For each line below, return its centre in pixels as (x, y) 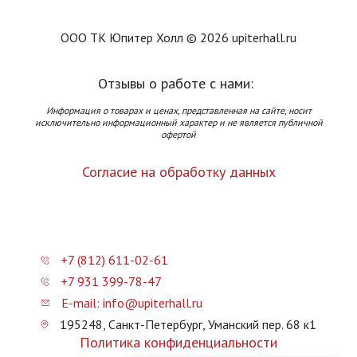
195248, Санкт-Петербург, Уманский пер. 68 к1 (186, 325)
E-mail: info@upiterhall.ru (130, 303)
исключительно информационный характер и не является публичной (178, 123)
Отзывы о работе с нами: (175, 84)
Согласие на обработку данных (178, 172)
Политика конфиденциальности (178, 343)
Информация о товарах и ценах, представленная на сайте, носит (178, 111)
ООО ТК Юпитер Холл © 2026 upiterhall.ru (178, 38)
